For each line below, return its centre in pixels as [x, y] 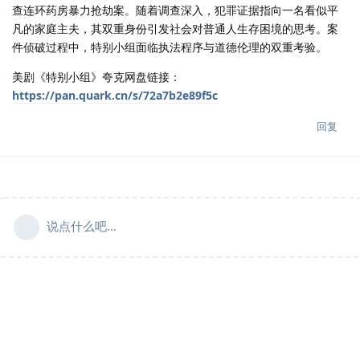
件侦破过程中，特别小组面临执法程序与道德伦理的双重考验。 [170, 47]
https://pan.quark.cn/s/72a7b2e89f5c [115, 96]
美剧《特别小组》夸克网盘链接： [96, 77]
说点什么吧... [82, 226]
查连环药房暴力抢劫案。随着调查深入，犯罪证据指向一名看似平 [175, 10]
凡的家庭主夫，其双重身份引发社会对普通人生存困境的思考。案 [175, 29]
